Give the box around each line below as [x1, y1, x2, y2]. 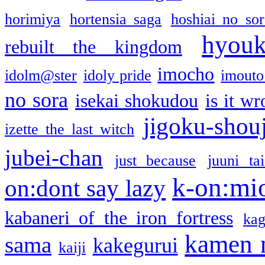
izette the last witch [5, 120, 134, 138]
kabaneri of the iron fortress [5, 207, 233, 228]
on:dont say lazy [5, 174, 166, 202]
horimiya [5, 10, 60, 28]
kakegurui [92, 233, 178, 257]
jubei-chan [5, 144, 103, 170]
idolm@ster [5, 66, 77, 84]
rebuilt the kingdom [5, 36, 182, 57]
